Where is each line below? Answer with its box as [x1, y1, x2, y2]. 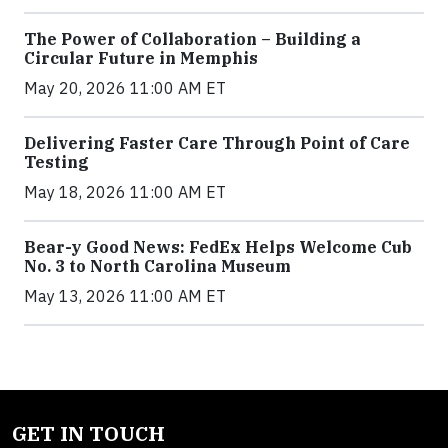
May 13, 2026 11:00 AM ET [24, 286, 226, 307]
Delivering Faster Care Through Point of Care [24, 133, 410, 154]
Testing [24, 152, 89, 173]
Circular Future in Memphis [24, 48, 258, 69]
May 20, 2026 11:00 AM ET [24, 78, 226, 99]
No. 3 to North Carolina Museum [24, 256, 291, 277]
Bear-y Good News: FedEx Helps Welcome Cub [24, 237, 412, 258]
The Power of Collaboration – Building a [24, 29, 361, 50]
